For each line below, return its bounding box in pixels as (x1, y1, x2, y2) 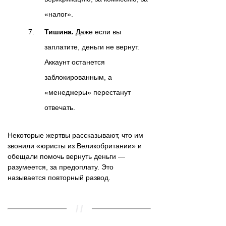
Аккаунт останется (44, 58, 105, 66)
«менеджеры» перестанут (44, 88, 131, 96)
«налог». (44, 10, 73, 18)
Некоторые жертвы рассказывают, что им (8, 131, 143, 139)
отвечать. (44, 103, 75, 111)
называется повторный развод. (8, 173, 110, 182)
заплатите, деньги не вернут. (44, 42, 139, 51)
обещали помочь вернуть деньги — (8, 152, 125, 160)
